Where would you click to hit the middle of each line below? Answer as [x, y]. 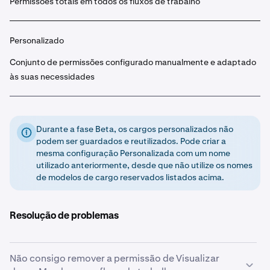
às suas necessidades [52, 77]
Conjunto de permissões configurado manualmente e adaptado [133, 62]
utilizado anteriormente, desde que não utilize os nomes [144, 165]
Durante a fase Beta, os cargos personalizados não [135, 129]
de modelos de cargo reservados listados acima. [130, 177]
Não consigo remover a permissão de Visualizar [115, 258]
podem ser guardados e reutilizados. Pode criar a [131, 141]
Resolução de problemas [64, 216]
